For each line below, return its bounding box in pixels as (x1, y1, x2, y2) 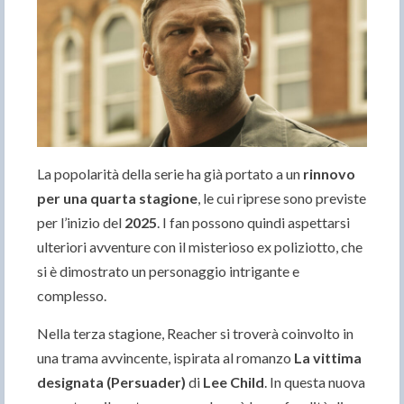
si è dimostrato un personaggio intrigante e (37, 262, 299, 280)
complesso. (37, 287, 106, 305)
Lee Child (203, 373, 264, 391)
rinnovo (303, 165, 355, 183)
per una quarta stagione (37, 189, 197, 207)
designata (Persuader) (37, 373, 186, 391)
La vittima (294, 349, 362, 367)
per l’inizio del (37, 214, 124, 232)
